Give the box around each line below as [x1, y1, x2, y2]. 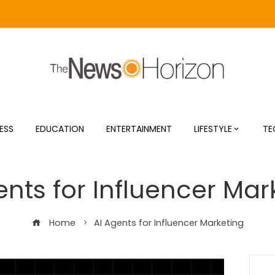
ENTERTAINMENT [106, 123, 172, 135]
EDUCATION [36, 123, 84, 135]
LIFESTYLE [194, 123, 232, 135]
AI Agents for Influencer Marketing [93, 217, 244, 229]
